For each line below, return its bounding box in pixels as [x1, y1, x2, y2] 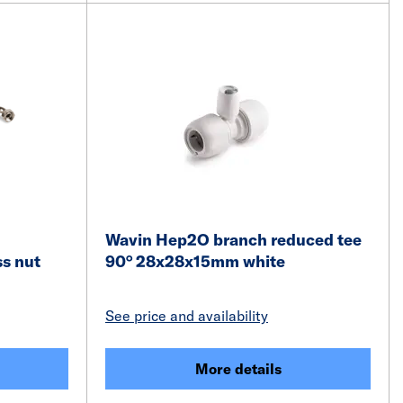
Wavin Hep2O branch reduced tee [105, 229, 362, 250]
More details [194, 360, 282, 378]
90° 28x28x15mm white [105, 251, 285, 272]
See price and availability [105, 307, 268, 325]
